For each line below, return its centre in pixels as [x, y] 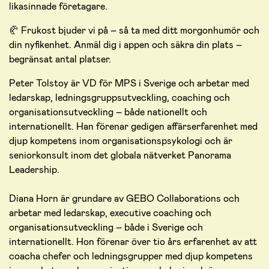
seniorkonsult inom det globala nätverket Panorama [120, 155]
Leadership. [34, 169]
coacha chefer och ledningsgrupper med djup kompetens [131, 256]
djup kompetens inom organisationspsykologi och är [121, 141]
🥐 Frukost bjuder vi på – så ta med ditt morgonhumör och [134, 30]
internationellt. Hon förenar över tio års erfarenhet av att [133, 241]
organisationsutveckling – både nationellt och [108, 112]
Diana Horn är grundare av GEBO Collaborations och [124, 198]
